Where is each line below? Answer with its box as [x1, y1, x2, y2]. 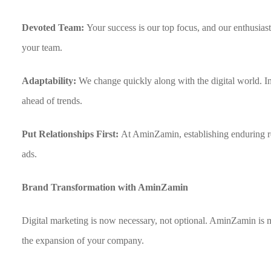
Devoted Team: [22, 22, 87, 33]
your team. [22, 42, 63, 53]
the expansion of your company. [22, 235, 145, 246]
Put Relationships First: [22, 129, 122, 139]
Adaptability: [22, 76, 77, 86]
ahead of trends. [22, 96, 83, 106]
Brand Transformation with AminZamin [22, 182, 189, 192]
